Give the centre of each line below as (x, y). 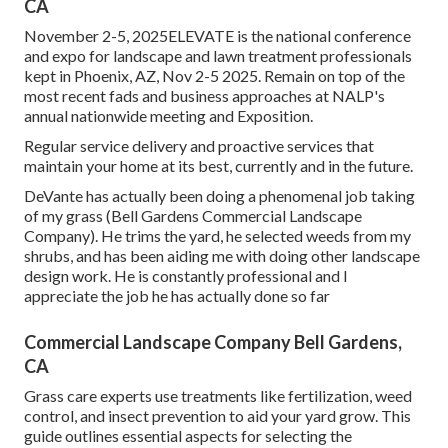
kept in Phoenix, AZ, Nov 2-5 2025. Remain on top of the (214, 76)
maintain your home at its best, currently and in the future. (218, 166)
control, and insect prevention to (135, 416)
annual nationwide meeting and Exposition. (168, 116)
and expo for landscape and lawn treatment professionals (218, 56)
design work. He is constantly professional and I (186, 276)
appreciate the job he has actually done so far (177, 296)
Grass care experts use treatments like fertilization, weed (218, 396)
